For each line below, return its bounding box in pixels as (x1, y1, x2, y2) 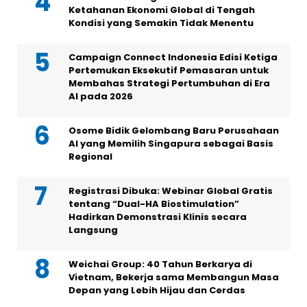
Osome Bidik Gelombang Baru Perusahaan (69, 124, 279, 138)
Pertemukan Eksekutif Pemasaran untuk (69, 64, 269, 77)
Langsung (69, 223, 118, 237)
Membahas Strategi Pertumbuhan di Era (69, 77, 270, 90)
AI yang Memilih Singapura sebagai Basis (69, 137, 273, 151)
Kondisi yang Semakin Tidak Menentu (69, 16, 254, 30)
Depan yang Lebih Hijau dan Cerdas (69, 284, 245, 297)
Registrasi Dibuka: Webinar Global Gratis (69, 184, 273, 198)
